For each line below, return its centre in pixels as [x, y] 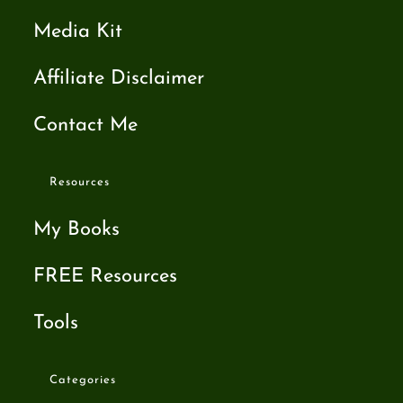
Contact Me [86, 125]
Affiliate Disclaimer [119, 78]
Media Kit [78, 31]
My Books [77, 229]
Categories [83, 380]
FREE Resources [106, 276]
